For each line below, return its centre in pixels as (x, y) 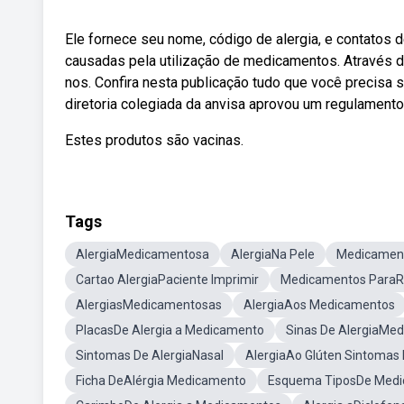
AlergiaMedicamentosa (142, 254)
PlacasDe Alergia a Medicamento (170, 330)
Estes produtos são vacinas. (154, 140)
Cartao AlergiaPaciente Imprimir (167, 280)
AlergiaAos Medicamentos (319, 305)
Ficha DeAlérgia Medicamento (161, 381)
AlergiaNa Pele (273, 254)
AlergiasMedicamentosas (149, 305)
